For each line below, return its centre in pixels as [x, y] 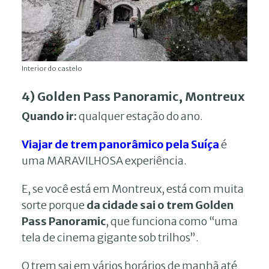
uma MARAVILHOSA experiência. [104, 161]
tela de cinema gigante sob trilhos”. [110, 238]
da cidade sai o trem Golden [160, 205]
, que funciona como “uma [172, 222]
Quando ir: [49, 116]
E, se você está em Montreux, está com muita [133, 189]
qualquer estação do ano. [140, 116]
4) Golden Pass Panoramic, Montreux [133, 97]
